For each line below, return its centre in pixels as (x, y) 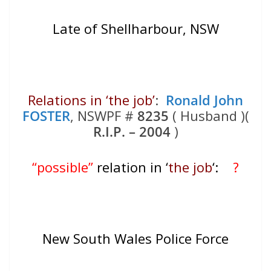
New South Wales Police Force (135, 239)
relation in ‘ (131, 167)
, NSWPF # (103, 116)
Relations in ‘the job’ (91, 100)
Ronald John (204, 100)
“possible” (63, 167)
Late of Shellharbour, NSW (135, 29)
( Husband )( (209, 116)
